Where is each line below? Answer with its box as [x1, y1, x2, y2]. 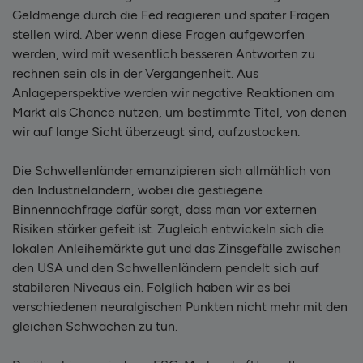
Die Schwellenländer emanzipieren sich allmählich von [12, 162, 331, 178]
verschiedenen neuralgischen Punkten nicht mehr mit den [12, 298, 348, 314]
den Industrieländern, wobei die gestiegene [12, 181, 263, 198]
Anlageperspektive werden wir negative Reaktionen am [12, 84, 335, 100]
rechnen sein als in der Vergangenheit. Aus [12, 65, 258, 81]
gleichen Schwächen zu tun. [12, 318, 177, 334]
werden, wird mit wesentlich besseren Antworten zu [12, 45, 315, 62]
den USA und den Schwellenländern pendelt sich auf [12, 259, 319, 275]
